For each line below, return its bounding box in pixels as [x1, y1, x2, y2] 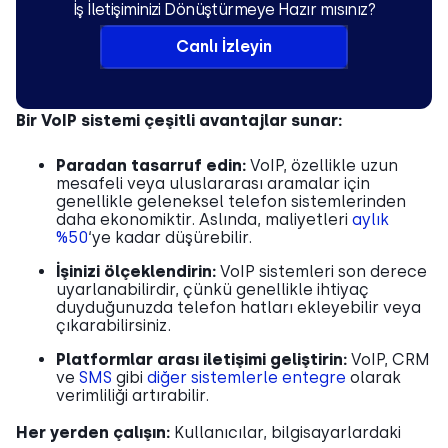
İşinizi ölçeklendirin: [56, 261, 220, 281]
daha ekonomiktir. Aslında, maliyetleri [56, 209, 352, 229]
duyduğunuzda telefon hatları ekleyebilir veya [56, 297, 421, 317]
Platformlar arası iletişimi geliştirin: [56, 349, 351, 369]
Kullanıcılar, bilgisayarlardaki [174, 422, 401, 442]
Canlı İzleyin [176, 36, 272, 56]
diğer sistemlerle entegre [147, 367, 346, 387]
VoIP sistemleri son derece [220, 261, 427, 281]
